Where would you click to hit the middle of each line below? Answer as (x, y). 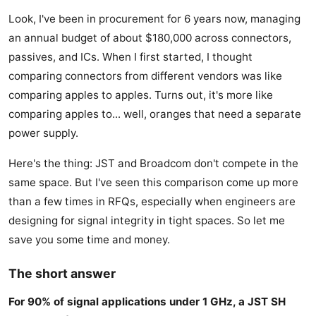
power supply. (43, 133)
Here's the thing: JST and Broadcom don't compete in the (153, 164)
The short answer (62, 274)
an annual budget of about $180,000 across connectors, (150, 38)
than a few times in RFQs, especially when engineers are (152, 202)
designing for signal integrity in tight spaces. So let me (147, 221)
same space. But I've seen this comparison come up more (153, 183)
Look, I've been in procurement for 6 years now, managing (154, 19)
